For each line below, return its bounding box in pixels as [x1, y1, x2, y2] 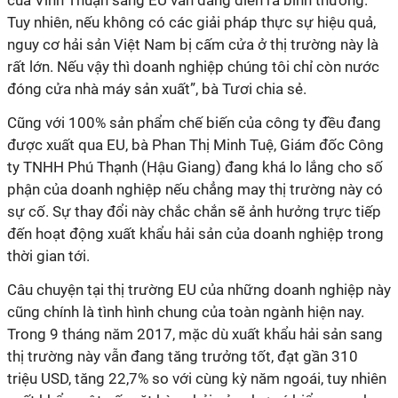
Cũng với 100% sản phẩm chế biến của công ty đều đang [7, 114, 381, 131]
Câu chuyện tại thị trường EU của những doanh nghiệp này [7, 281, 391, 298]
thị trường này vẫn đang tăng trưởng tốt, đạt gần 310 [7, 347, 358, 365]
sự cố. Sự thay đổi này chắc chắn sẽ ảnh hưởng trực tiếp [7, 203, 381, 220]
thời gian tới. [7, 247, 90, 265]
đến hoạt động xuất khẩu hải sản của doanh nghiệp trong [7, 225, 384, 243]
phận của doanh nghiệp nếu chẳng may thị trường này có [7, 180, 383, 198]
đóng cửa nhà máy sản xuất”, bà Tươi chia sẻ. [7, 80, 306, 98]
